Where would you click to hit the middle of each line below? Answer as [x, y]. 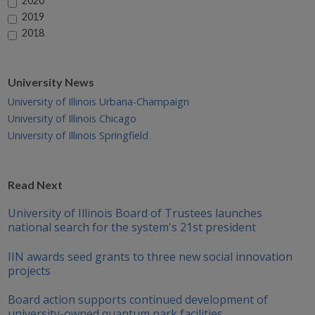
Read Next [35, 185]
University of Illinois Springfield [78, 136]
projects [29, 270]
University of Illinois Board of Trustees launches [135, 213]
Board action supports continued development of [137, 300]
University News [51, 82]
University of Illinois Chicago [72, 119]
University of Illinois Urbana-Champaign [98, 102]
